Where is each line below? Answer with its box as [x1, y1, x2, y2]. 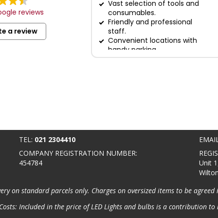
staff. [108, 26, 127, 36]
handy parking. [108, 45, 158, 55]
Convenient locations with [108, 36, 198, 46]
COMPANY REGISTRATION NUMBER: [19, 148, 137, 158]
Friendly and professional [108, 17, 193, 27]
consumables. [108, 8, 156, 18]
